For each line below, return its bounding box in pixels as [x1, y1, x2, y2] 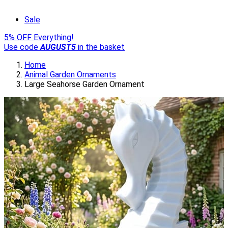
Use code [4, 42, 40, 52]
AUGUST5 [40, 42, 76, 52]
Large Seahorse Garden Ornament [24, 79, 145, 90]
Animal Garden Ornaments [24, 70, 116, 80]
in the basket [76, 42, 125, 52]
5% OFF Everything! [4, 33, 74, 43]
